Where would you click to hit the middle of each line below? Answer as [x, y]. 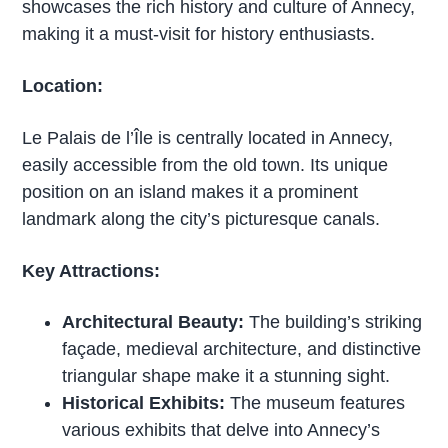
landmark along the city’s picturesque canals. [201, 218]
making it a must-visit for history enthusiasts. [199, 33]
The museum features [315, 403]
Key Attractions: [91, 270]
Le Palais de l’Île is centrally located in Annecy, [208, 137]
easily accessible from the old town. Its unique [205, 164]
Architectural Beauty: [153, 322]
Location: [63, 85]
